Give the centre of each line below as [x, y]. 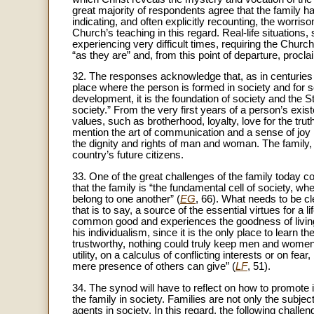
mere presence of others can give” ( [154, 266]
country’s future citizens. [128, 155]
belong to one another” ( [126, 199]
